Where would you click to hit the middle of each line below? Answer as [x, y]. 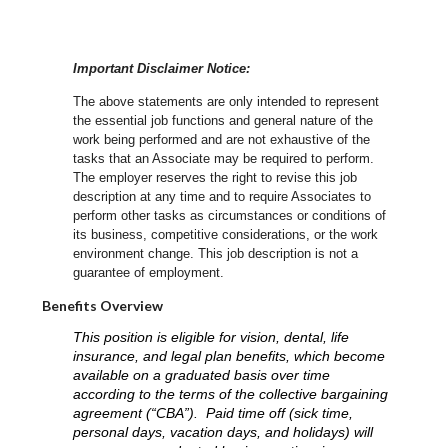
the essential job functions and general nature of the [223, 121]
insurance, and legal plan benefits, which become [229, 356]
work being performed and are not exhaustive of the [222, 140]
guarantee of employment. [149, 273]
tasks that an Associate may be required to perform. [224, 159]
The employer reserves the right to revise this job [215, 178]
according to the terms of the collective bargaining [231, 394]
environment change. [136, 254]
